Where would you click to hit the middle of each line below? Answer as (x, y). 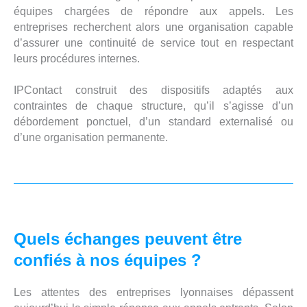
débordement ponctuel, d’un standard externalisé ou (153, 121)
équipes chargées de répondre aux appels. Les (153, 11)
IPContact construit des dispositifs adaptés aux (153, 90)
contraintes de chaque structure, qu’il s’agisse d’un (153, 106)
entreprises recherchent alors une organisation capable (153, 27)
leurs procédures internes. (77, 58)
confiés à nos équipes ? (108, 260)
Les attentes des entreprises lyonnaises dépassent (153, 292)
